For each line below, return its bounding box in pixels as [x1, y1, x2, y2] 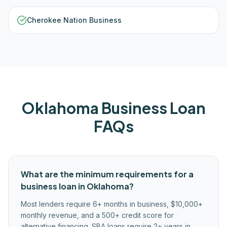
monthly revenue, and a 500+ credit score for [21, 211, 174, 219]
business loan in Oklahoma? [21, 181, 134, 192]
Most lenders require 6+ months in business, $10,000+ [21, 200, 203, 208]
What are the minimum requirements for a [21, 169, 194, 179]
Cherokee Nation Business [27, 16, 122, 24]
